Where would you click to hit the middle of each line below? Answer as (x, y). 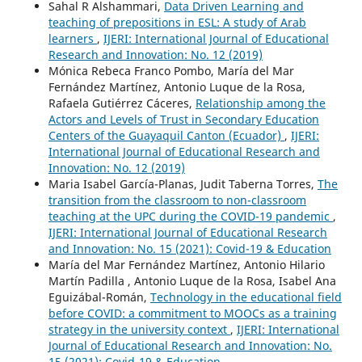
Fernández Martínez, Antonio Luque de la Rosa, (177, 86)
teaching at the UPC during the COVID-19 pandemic (190, 216)
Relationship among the (260, 103)
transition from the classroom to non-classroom (177, 200)
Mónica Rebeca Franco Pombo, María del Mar (171, 70)
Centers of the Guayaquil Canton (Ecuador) (166, 135)
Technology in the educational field (246, 297)
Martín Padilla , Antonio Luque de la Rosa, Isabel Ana (192, 280)
